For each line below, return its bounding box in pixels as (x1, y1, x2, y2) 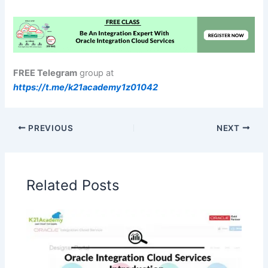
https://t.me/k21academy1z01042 (13, 82, 159, 93)
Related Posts (26, 176, 120, 194)
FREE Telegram (13, 68, 78, 79)
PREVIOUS (26, 123, 74, 133)
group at (77, 68, 114, 79)
